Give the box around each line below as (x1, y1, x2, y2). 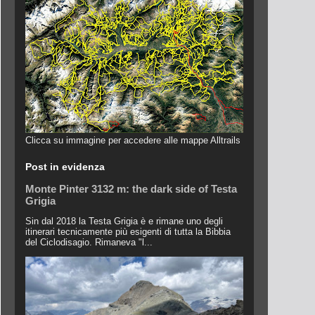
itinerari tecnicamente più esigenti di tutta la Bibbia (25, 226, 231, 237)
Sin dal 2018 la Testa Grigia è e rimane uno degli (25, 216, 223, 226)
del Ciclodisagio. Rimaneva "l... (25, 237, 153, 247)
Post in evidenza (25, 161, 105, 172)
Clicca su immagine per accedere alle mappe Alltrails (25, 135, 240, 146)
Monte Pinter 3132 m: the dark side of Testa (25, 183, 237, 195)
